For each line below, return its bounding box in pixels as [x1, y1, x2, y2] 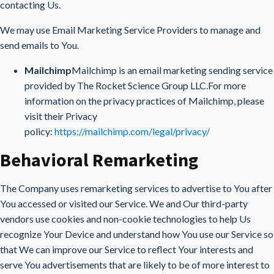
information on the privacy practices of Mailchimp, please [24, 95, 264, 106]
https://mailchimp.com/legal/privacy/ [54, 125, 210, 137]
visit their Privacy [24, 110, 97, 122]
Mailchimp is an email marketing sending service [72, 64, 273, 76]
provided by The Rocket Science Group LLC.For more [24, 80, 246, 91]
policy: [24, 125, 54, 137]
